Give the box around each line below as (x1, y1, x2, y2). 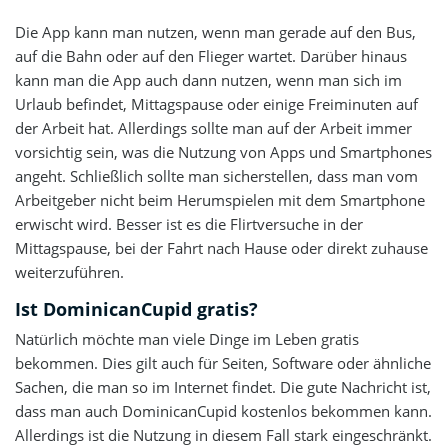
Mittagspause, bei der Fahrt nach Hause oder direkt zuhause (15, 237, 428, 258)
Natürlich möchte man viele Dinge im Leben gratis (15, 329, 359, 349)
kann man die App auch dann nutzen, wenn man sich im (15, 69, 402, 90)
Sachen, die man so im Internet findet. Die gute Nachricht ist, (15, 377, 431, 397)
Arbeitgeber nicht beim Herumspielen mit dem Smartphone (15, 189, 425, 210)
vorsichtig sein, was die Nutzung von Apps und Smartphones (15, 141, 432, 162)
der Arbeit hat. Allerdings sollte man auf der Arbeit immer (15, 117, 412, 138)
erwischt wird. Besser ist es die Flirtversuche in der (15, 213, 363, 234)
